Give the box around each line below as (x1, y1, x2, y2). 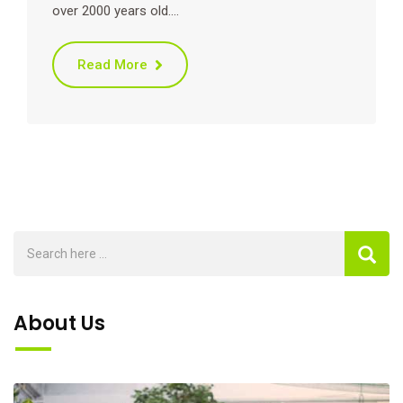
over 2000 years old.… (52, 2, 179, 19)
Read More (77, 56, 148, 73)
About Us (13, 309, 105, 337)
